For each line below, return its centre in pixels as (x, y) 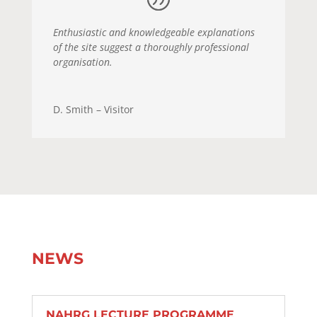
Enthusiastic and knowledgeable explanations (154, 32)
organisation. (82, 62)
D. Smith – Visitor (93, 109)
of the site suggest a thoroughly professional (151, 47)
